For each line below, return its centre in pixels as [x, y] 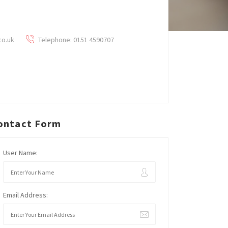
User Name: [20, 153]
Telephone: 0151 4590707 [75, 40]
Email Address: [25, 195]
